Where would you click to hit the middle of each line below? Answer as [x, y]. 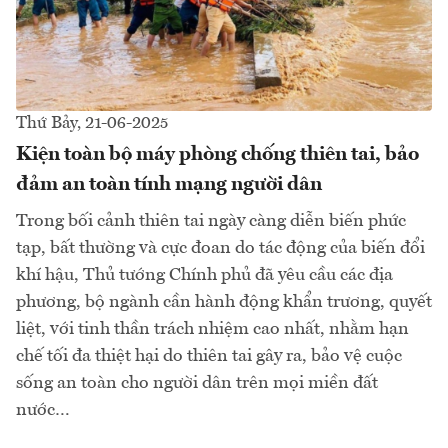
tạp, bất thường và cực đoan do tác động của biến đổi [220, 247]
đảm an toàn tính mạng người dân [169, 184]
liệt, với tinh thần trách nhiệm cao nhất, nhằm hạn [212, 328]
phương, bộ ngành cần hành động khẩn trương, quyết [224, 301]
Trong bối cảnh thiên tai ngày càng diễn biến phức [211, 220]
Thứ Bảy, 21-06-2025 [92, 123]
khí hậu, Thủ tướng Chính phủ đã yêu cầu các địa [204, 274]
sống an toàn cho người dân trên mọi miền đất [197, 382]
